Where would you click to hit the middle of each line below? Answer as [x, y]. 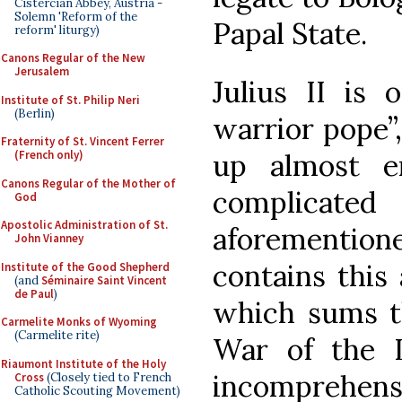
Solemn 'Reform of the [76, 16]
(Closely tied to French [108, 377]
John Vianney [49, 238]
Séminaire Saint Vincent [104, 280]
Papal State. [290, 33]
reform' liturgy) [57, 30]
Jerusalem [42, 71]
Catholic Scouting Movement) [97, 390]
